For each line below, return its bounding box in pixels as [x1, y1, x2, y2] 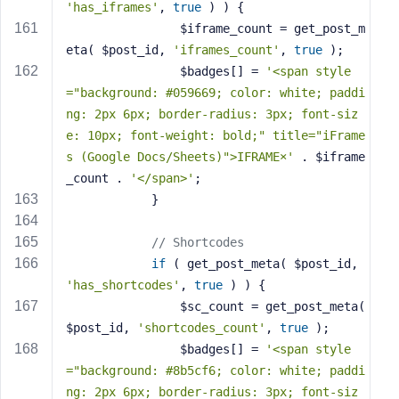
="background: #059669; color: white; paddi [66, 85, 365, 100]
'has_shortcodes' [66, 278, 180, 292]
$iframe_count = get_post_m [66, 21, 180, 36]
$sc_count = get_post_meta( [66, 299, 180, 313]
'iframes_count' [173, 43, 280, 57]
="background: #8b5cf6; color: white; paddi [66, 363, 365, 378]
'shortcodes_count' [137, 321, 265, 335]
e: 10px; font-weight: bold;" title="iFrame [66, 128, 365, 142]
